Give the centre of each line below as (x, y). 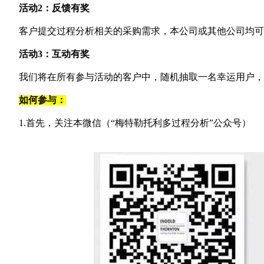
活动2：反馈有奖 (54, 8)
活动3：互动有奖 (54, 54)
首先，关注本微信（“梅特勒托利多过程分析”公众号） (138, 123)
